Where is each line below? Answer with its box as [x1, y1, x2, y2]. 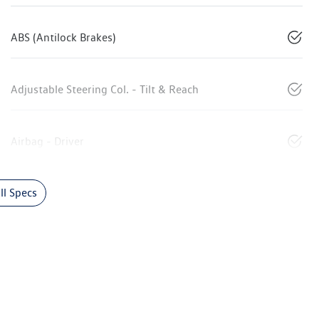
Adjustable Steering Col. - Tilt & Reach [11, 83, 199, 97]
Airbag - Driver [11, 135, 84, 149]
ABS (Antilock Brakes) [11, 31, 115, 45]
